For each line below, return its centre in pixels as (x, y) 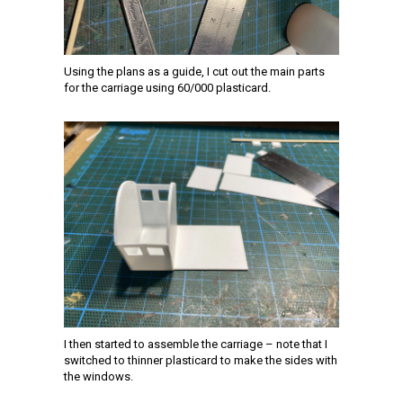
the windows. (99, 376)
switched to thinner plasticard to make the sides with (201, 360)
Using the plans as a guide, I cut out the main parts (194, 71)
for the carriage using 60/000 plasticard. (167, 87)
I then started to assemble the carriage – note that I (196, 344)
